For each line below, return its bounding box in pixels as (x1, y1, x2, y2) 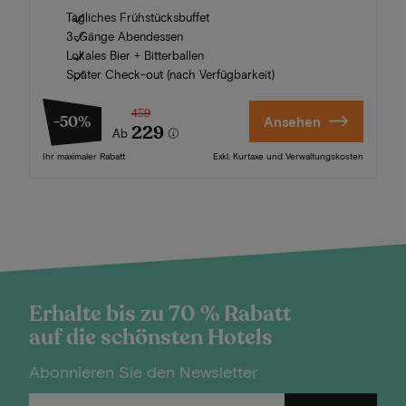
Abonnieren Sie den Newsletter (29, 362, 257, 382)
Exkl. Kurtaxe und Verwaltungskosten (213, 150, 363, 161)
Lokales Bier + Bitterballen (66, 47, 204, 63)
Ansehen (263, 112, 321, 130)
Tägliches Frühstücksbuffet (66, 9, 209, 24)
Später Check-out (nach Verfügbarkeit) (66, 66, 275, 82)
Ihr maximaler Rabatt (43, 150, 125, 161)
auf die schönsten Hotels (29, 323, 273, 353)
